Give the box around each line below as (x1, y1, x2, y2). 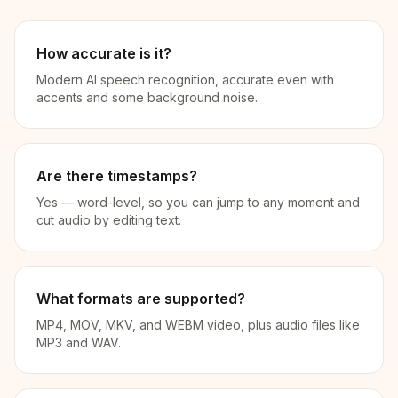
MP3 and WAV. (36, 335, 121, 350)
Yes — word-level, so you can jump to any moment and (36, 195, 360, 210)
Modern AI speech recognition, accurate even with (36, 72, 334, 87)
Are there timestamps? (36, 167, 197, 185)
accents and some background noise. (36, 90, 258, 105)
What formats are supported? (36, 290, 245, 307)
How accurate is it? (36, 44, 171, 62)
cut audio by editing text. (36, 212, 181, 227)
